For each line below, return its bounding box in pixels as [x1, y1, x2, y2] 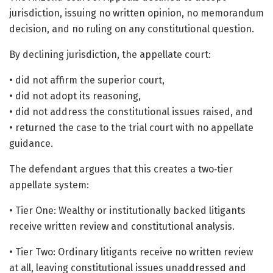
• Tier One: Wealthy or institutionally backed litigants [9, 204, 246, 216]
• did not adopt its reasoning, [9, 90, 141, 102]
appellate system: [9, 179, 89, 191]
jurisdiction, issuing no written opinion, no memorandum [9, 7, 264, 19]
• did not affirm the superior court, [9, 74, 165, 86]
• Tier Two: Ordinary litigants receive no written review [9, 246, 253, 258]
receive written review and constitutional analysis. [9, 220, 235, 232]
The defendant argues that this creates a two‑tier [9, 163, 233, 175]
